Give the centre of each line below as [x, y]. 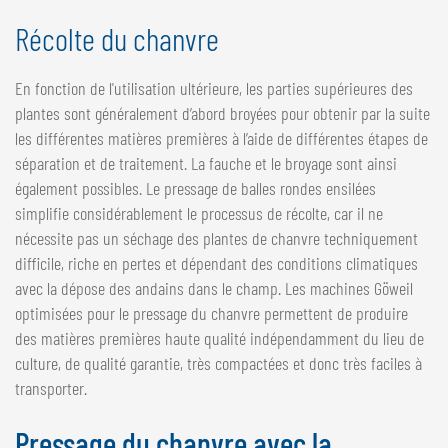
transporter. [51, 387]
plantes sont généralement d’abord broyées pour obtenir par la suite [222, 112]
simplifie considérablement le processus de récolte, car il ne [199, 212]
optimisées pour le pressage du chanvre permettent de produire [211, 312]
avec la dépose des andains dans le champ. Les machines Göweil [214, 287]
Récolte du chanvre [117, 37]
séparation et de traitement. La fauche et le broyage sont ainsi [206, 162]
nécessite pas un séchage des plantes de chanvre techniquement [216, 237]
